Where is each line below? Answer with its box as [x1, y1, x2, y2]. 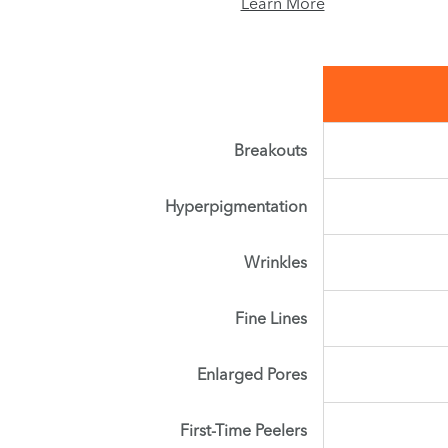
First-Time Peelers [179, 419, 307, 440]
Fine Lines [234, 307, 307, 328]
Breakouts [233, 139, 307, 160]
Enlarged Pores [196, 363, 307, 384]
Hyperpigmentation [164, 195, 307, 216]
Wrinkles [243, 251, 307, 272]
